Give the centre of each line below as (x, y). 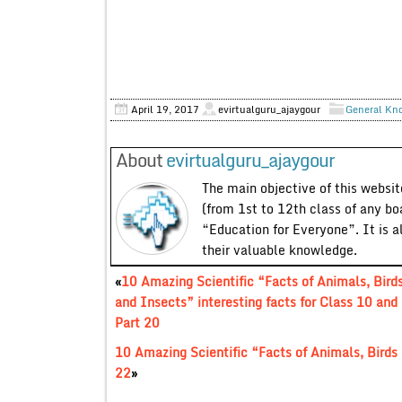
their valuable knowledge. (279, 249)
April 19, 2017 (165, 109)
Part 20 (137, 322)
